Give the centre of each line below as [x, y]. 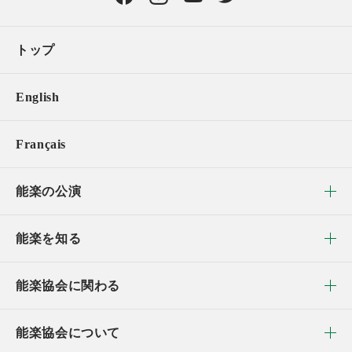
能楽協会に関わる [68, 285]
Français [41, 144]
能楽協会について [68, 332]
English [38, 97]
